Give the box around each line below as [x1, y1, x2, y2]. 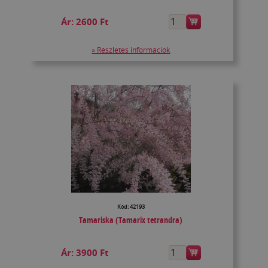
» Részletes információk [92, 45, 170, 56]
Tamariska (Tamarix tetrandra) [79, 214, 183, 226]
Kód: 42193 [117, 203, 145, 211]
